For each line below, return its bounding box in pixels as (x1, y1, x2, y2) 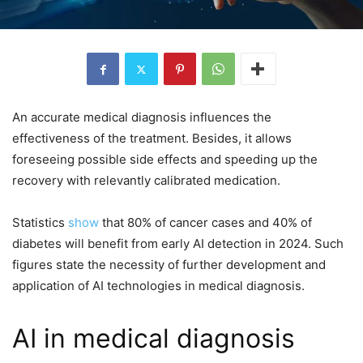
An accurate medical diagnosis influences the (12, 109, 271, 126)
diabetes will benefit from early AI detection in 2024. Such (12, 236, 344, 252)
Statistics (12, 215, 68, 231)
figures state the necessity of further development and (12, 257, 326, 273)
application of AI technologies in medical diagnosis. (12, 278, 308, 294)
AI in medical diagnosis (12, 322, 295, 355)
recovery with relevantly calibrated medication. (12, 173, 284, 189)
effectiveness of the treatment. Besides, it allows (12, 130, 292, 147)
